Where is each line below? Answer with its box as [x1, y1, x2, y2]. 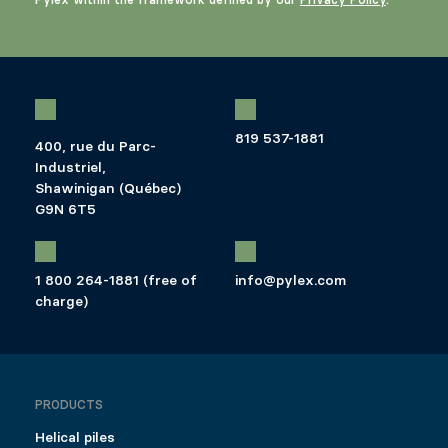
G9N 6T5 [35, 201, 96, 219]
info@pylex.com [234, 272, 346, 290]
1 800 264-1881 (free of [35, 272, 197, 290]
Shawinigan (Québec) [35, 180, 181, 198]
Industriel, [35, 159, 106, 177]
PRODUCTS [35, 397, 103, 413]
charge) [35, 293, 88, 311]
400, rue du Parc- [35, 138, 156, 156]
